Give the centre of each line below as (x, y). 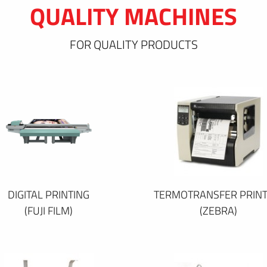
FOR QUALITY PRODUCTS (133, 44)
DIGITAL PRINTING (49, 194)
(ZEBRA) (218, 210)
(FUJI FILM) (49, 210)
